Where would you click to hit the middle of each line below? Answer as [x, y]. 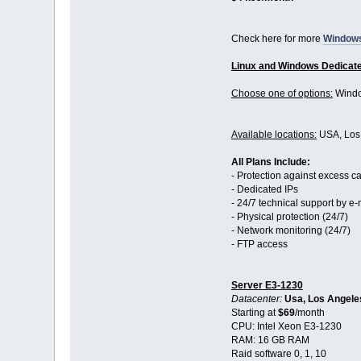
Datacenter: [256, 299]
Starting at [254, 313]
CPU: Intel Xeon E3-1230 [286, 327]
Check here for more [277, 39]
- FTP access [259, 245]
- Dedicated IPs [264, 190]
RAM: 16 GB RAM [270, 340]
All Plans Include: [270, 162]
